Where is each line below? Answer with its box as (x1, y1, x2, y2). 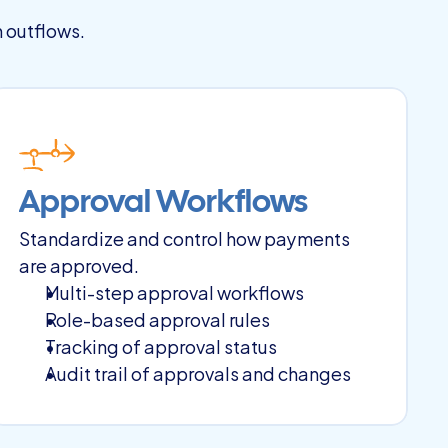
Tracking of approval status (44, 331, 277, 360)
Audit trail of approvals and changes (44, 358, 351, 387)
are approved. (18, 250, 139, 279)
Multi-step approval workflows (44, 277, 304, 306)
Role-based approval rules (44, 304, 270, 333)
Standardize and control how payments (18, 223, 350, 252)
